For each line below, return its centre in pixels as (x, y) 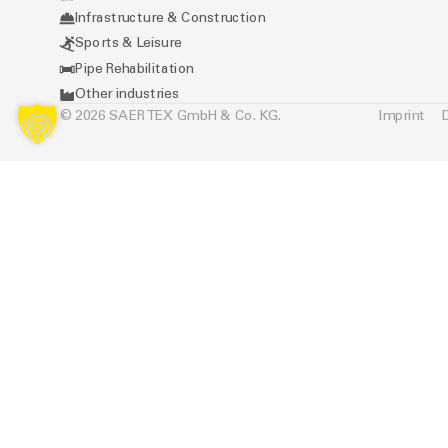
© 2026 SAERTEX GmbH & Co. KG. (170, 115)
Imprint (402, 115)
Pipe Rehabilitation (135, 68)
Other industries (127, 94)
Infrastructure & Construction (170, 17)
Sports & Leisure (128, 43)
